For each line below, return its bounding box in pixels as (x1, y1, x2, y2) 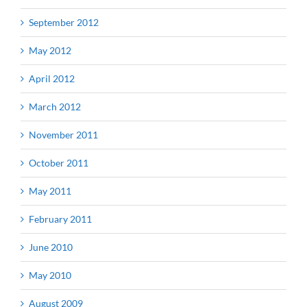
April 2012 (29, 72, 75, 84)
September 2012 (29, 16, 99, 28)
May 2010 (29, 269, 71, 281)
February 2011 (29, 212, 92, 225)
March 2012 (29, 100, 81, 112)
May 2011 (29, 184, 71, 197)
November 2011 (29, 128, 98, 140)
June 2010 (29, 241, 73, 253)
